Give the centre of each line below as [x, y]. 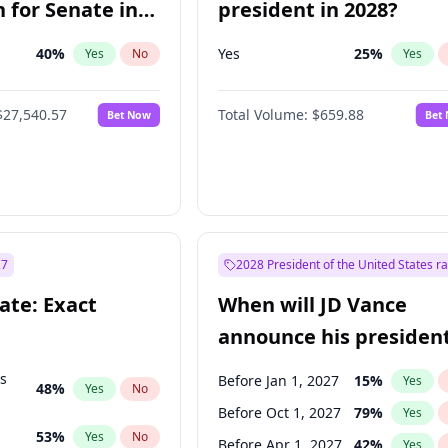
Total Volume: [263, 114]
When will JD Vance [313, 304]
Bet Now [129, 114]
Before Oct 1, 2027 [280, 412]
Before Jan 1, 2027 [279, 380]
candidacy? [273, 368]
